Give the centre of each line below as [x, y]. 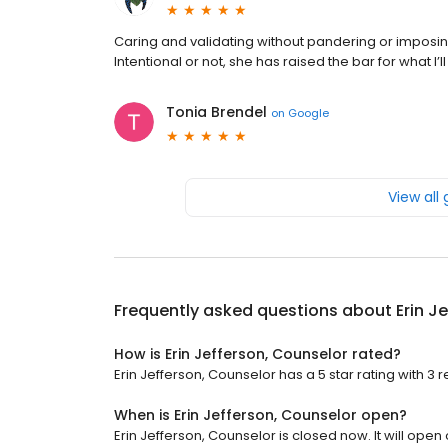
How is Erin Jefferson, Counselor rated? [257, 354]
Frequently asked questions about [255, 310]
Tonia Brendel [216, 112]
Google [308, 112]
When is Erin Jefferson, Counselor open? [260, 415]
